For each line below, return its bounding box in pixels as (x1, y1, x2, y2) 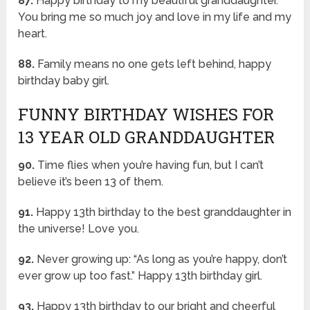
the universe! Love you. (18, 222, 140, 236)
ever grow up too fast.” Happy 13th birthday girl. (18, 269, 263, 283)
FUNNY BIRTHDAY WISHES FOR (18, 103, 275, 126)
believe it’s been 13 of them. (18, 175, 164, 189)
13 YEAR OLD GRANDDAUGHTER (18, 126, 275, 149)
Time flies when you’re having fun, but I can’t (35, 158, 264, 172)
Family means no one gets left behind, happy (35, 57, 272, 71)
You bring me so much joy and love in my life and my (18, 10, 292, 24)
